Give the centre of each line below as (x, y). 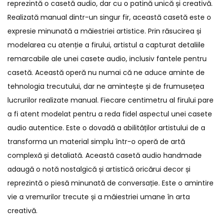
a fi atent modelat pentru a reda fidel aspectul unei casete (110, 114)
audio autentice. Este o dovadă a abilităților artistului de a (106, 128)
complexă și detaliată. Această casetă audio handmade (105, 156)
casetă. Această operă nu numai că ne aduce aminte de (106, 73)
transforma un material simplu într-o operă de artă (96, 142)
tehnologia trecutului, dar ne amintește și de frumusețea (106, 87)
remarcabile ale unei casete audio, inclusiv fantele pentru (107, 59)
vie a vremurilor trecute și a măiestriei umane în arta (99, 197)
